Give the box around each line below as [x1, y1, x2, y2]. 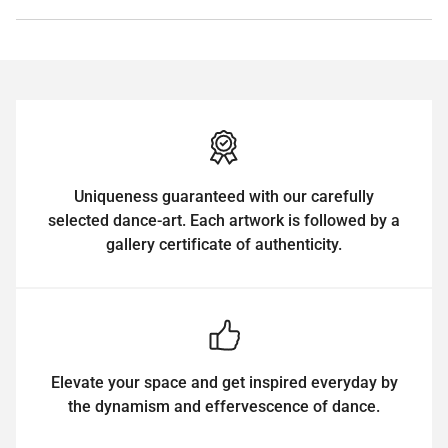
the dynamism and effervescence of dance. [68, 396, 380, 416]
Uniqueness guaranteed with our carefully [74, 186, 374, 206]
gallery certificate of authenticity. [106, 234, 342, 254]
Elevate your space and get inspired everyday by [50, 372, 398, 392]
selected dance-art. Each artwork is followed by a [48, 210, 400, 230]
